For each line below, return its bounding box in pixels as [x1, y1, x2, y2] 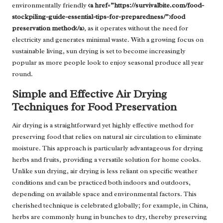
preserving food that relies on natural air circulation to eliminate [12, 132, 202, 141]
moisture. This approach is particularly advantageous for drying [12, 144, 203, 153]
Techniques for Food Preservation [12, 100, 177, 114]
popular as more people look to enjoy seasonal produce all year [12, 58, 204, 67]
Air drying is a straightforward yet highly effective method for [12, 121, 194, 130]
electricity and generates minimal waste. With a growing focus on [12, 35, 204, 44]
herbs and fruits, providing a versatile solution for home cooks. [12, 155, 201, 164]
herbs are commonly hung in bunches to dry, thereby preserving [12, 213, 207, 222]
